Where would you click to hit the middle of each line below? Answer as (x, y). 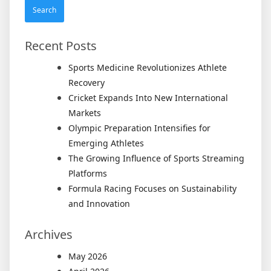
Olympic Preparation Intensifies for (139, 128)
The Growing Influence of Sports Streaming (156, 158)
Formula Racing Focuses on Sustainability (152, 189)
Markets (85, 113)
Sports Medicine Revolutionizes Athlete (148, 68)
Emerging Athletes (106, 143)
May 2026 (88, 256)
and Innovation (99, 204)
